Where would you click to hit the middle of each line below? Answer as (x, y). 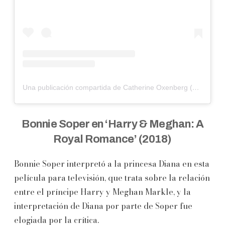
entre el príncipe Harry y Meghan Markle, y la (102, 192)
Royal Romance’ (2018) (113, 139)
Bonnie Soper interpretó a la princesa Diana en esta (112, 163)
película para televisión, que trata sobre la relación (112, 178)
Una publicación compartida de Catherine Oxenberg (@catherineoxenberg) (196, 87)
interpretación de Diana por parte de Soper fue (103, 206)
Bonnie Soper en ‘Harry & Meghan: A (113, 124)
